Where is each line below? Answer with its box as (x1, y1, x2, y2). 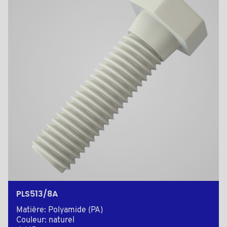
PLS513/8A (16, 190, 58, 199)
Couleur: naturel (16, 216, 74, 225)
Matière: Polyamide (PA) (16, 206, 103, 215)
